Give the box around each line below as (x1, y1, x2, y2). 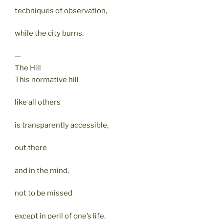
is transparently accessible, (15, 120, 109, 130)
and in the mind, (15, 166, 69, 175)
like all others (15, 98, 61, 107)
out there (15, 143, 47, 153)
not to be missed (15, 189, 72, 198)
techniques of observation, (15, 6, 107, 15)
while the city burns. (15, 29, 84, 38)
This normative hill (15, 75, 79, 84)
